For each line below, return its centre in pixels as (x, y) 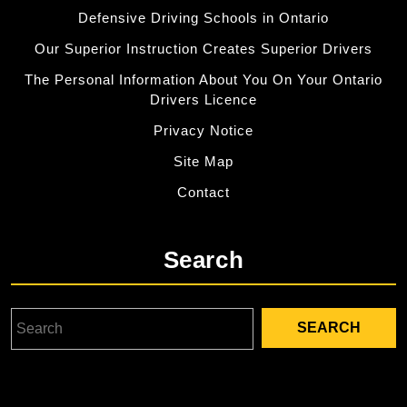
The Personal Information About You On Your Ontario (203, 79)
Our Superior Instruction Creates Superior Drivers (203, 49)
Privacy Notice (203, 130)
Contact (203, 192)
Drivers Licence (203, 99)
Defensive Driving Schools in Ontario (203, 18)
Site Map (203, 161)
